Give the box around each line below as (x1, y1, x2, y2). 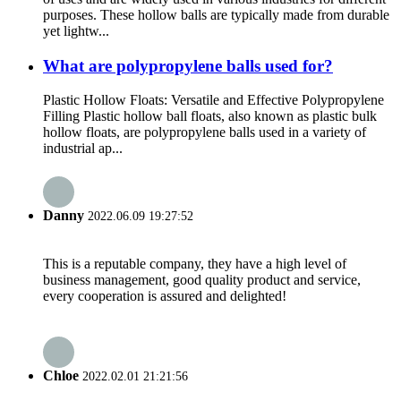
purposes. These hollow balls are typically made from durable (43, 6, 389, 22)
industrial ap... (43, 141, 123, 157)
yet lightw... (43, 22, 109, 38)
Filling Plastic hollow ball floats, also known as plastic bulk (43, 108, 377, 124)
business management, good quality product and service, (43, 271, 361, 287)
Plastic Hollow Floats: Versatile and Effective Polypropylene (43, 92, 384, 108)
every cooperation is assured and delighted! (43, 287, 286, 303)
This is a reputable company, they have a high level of (43, 255, 346, 271)
